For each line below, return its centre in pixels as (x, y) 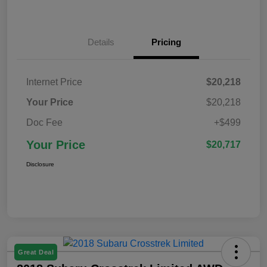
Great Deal (36, 252)
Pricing (166, 42)
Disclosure (40, 164)
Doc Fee (44, 122)
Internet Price (54, 82)
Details (101, 42)
